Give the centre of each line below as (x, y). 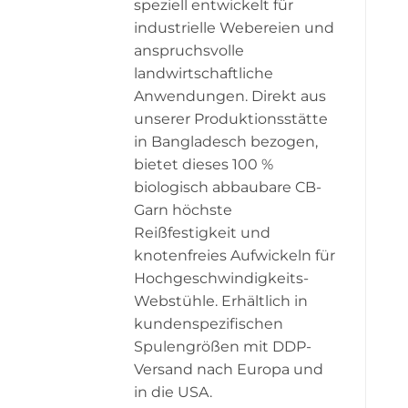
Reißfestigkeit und (202, 232)
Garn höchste (183, 209)
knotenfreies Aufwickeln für (235, 255)
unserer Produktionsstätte (231, 118)
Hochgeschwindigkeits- (221, 278)
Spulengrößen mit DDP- (223, 346)
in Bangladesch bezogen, (226, 141)
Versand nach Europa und (229, 369)
